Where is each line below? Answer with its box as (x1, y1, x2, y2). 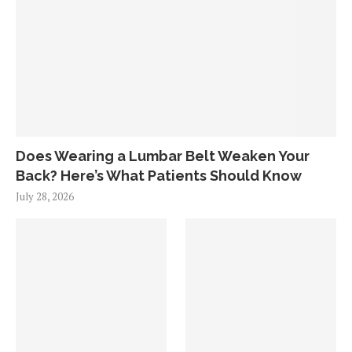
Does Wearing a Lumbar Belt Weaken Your (16, 148, 310, 164)
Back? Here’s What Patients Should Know (16, 167, 302, 184)
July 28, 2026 (16, 189, 74, 203)
